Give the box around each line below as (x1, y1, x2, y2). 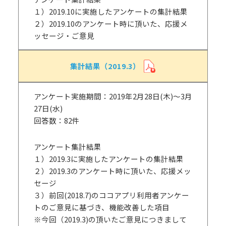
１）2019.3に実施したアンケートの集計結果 (34, 153, 184, 164)
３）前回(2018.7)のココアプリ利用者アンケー (34, 189, 189, 200)
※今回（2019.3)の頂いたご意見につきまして (34, 213, 187, 224)
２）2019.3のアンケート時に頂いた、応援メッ (34, 165, 191, 176)
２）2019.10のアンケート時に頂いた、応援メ (34, 18, 188, 29)
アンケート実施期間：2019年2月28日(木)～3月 (34, 90, 192, 101)
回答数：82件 (34, 115, 80, 126)
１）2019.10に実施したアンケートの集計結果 (34, 6, 188, 17)
